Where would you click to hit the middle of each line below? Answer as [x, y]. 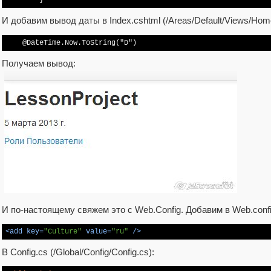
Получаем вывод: [39, 63]
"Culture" [63, 232]
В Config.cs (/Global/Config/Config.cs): [78, 252]
